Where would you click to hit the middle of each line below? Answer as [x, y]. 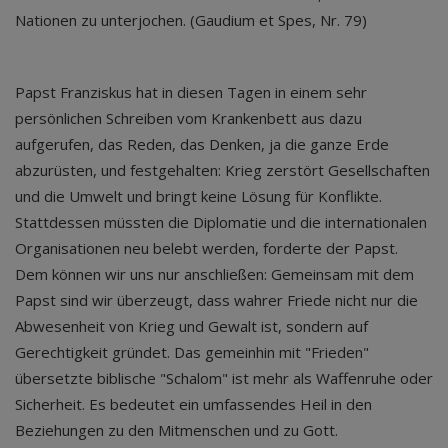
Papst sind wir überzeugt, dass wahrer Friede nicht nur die [216, 299]
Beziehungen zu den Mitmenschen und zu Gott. [176, 429]
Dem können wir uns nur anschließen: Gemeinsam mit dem [214, 273]
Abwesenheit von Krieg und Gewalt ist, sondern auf [191, 325]
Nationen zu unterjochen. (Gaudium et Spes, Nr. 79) [191, 19]
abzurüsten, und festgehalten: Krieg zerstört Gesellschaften [222, 169]
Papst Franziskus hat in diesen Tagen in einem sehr [191, 91]
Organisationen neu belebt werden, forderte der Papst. [206, 247]
